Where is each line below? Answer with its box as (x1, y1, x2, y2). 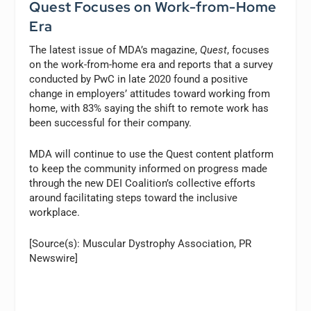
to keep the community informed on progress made (29, 162, 268, 176)
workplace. (29, 206, 81, 219)
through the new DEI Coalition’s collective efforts (29, 177, 256, 190)
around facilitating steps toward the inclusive (29, 192, 238, 205)
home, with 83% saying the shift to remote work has (29, 102, 269, 115)
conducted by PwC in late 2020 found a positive (29, 73, 249, 86)
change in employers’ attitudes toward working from (29, 87, 271, 101)
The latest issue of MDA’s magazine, (29, 44, 201, 57)
